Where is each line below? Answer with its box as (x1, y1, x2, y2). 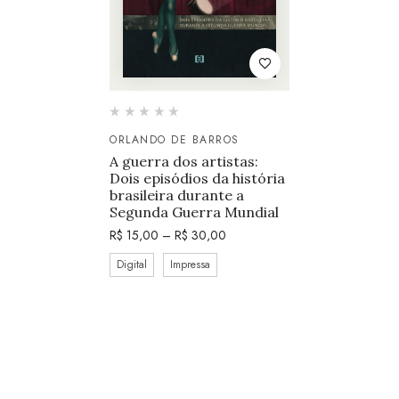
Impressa (170, 256, 211, 273)
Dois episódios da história (110, 168, 286, 187)
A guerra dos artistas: (110, 151, 259, 170)
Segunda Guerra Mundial (110, 202, 280, 221)
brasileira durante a (110, 185, 245, 204)
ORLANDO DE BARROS (110, 131, 240, 148)
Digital (117, 256, 148, 273)
